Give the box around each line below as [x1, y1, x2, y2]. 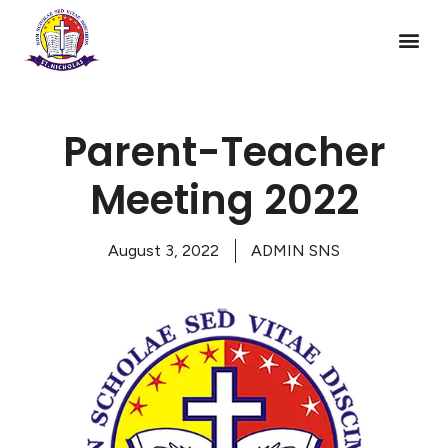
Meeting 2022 [89, 172, 359, 228]
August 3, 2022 [108, 241, 219, 260]
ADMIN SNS [251, 241, 340, 260]
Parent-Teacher [62, 124, 386, 180]
